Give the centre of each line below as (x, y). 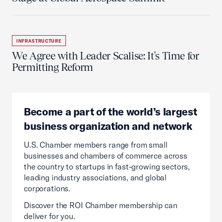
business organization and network (108, 126)
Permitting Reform (53, 67)
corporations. (47, 188)
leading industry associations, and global (95, 177)
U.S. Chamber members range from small (96, 145)
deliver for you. (50, 216)
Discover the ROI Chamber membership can (101, 205)
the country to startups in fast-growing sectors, (107, 166)
